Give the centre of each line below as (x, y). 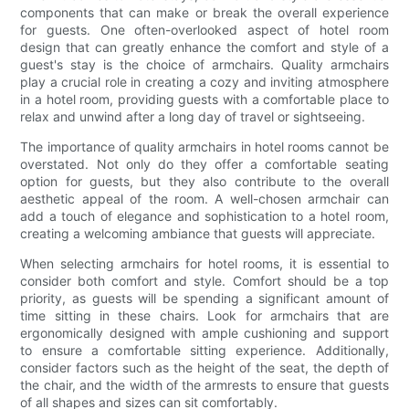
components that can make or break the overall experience (204, 13)
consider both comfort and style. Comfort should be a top (204, 281)
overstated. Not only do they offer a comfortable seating (204, 164)
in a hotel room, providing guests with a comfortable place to (204, 100)
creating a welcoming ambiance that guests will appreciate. (198, 234)
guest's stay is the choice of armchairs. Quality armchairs (204, 65)
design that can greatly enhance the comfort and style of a (204, 47)
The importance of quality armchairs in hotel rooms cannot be (204, 147)
